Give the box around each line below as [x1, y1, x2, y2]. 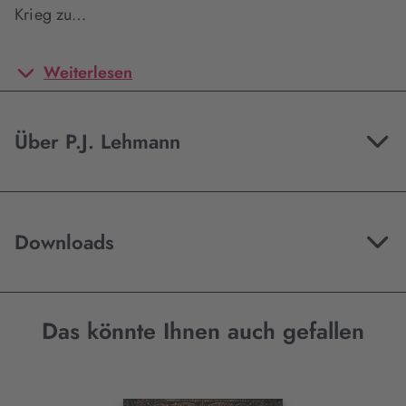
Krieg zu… [14, 3, 87, 26]
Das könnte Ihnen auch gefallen [42, 314, 364, 347]
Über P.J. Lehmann [101, 127, 180, 156]
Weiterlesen [43, 61, 132, 84]
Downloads [14, 227, 114, 256]
